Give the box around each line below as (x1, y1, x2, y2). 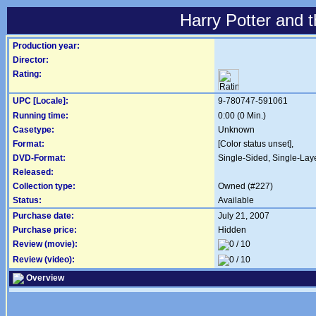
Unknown (218, 125, 255, 135)
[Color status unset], (218, 139, 293, 149)
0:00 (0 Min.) (218, 111, 266, 121)
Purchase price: (13, 225, 77, 235)
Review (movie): (13, 239, 78, 249)
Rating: (13, 69, 42, 79)
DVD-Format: (13, 153, 66, 163)
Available (218, 195, 254, 205)
